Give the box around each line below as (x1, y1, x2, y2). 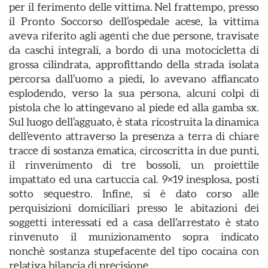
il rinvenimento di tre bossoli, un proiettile (9, 159, 259, 171)
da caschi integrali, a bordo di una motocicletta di (9, 44, 259, 56)
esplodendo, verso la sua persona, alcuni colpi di (9, 87, 259, 99)
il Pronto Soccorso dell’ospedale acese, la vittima (9, 15, 259, 28)
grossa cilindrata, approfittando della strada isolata (9, 58, 259, 71)
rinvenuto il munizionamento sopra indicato (9, 230, 259, 243)
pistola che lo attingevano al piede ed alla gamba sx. (9, 101, 259, 114)
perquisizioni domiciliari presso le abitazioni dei (9, 202, 259, 214)
